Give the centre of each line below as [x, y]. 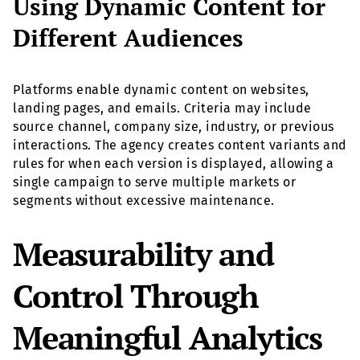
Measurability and [143, 254]
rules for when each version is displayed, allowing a [173, 164]
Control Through [136, 296]
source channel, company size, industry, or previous [174, 127]
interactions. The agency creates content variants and [180, 145]
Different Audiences [128, 38]
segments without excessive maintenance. [144, 201]
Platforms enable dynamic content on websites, [161, 90]
